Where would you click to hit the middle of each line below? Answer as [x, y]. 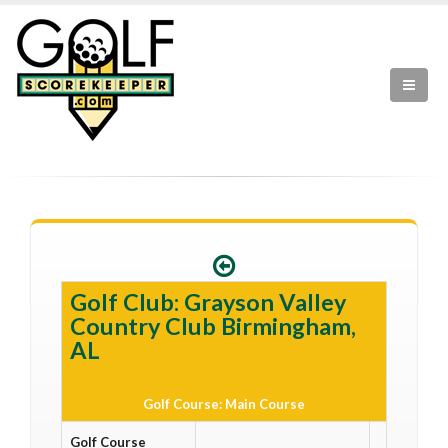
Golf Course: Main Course [224, 404]
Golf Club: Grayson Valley [208, 302]
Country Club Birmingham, [213, 326]
